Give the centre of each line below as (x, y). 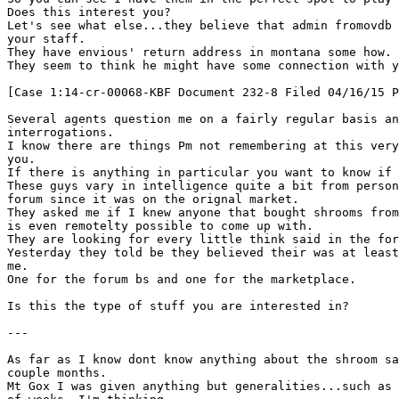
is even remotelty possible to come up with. (160, 226)
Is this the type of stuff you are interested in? (178, 306)
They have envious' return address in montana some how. (199, 52)
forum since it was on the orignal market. (153, 199)
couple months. (57, 373)
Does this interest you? (89, 12)
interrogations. (61, 132)
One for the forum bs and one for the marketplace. (182, 279)
